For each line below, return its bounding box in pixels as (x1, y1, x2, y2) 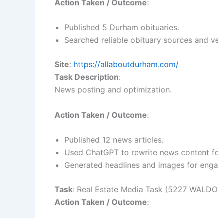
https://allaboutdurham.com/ (73, 59, 179, 70)
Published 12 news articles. (64, 135, 163, 145)
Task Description (54, 72, 119, 82)
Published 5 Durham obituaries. (64, 22, 179, 33)
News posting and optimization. (54, 85, 172, 95)
